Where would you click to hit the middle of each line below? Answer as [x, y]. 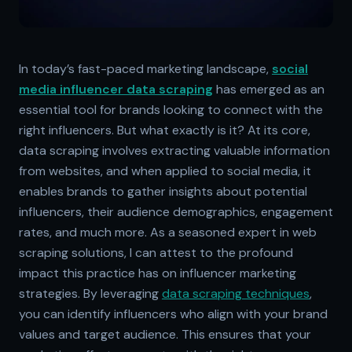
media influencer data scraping [116, 89]
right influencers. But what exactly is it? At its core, [165, 130]
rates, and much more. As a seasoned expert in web [168, 232]
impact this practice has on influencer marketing [158, 273]
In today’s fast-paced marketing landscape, [145, 68]
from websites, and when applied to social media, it [165, 170]
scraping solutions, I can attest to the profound [156, 252]
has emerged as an [269, 89]
